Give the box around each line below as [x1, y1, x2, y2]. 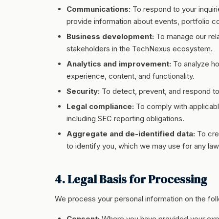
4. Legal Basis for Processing [55, 171, 207, 187]
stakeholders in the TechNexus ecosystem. [66, 44, 213, 53]
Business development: [66, 32, 154, 41]
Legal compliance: [66, 102, 134, 111]
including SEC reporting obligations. [66, 114, 184, 123]
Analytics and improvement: [66, 59, 171, 68]
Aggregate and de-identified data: [66, 129, 195, 138]
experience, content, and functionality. [66, 71, 195, 81]
